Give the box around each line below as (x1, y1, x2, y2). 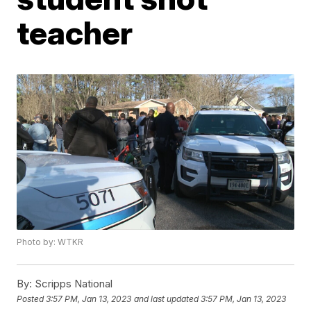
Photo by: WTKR (17, 237, 84, 248)
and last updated (134, 293, 199, 304)
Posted (17, 293, 47, 304)
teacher (17, 13, 133, 52)
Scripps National (32, 277, 113, 291)
